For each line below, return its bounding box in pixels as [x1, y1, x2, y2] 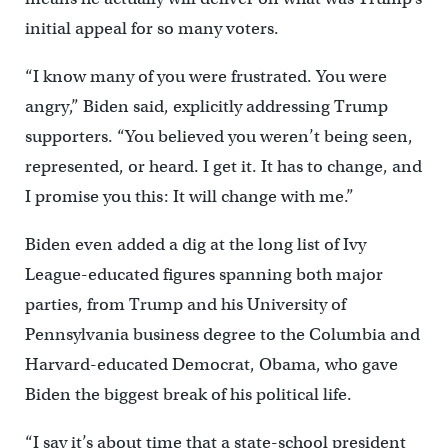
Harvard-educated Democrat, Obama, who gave [24, 354, 398, 376]
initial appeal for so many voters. [24, 18, 279, 40]
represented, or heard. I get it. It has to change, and [24, 156, 422, 178]
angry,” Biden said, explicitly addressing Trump [24, 96, 388, 118]
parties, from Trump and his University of [24, 294, 346, 316]
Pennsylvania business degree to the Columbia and [24, 324, 420, 346]
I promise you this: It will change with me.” [24, 186, 354, 208]
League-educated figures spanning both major [24, 264, 383, 286]
